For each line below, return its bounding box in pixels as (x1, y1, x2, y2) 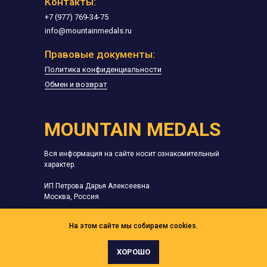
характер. (44, 160, 76, 169)
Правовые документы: (45, 48, 155, 61)
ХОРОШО (117, 247, 150, 257)
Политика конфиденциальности (45, 65, 162, 74)
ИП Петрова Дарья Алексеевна (44, 182, 150, 191)
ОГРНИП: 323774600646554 (44, 225, 138, 234)
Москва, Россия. (44, 193, 101, 201)
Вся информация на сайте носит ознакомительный (44, 150, 219, 159)
